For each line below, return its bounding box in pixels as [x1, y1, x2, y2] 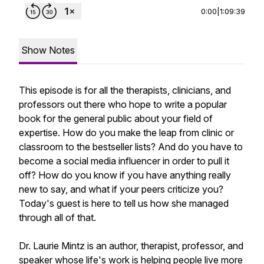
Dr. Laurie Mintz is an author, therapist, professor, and [19, 240, 243, 252]
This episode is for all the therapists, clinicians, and [19, 84, 231, 96]
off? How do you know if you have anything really [19, 169, 231, 181]
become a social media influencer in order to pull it [19, 155, 229, 167]
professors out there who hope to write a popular [19, 98, 227, 110]
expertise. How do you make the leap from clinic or [19, 127, 234, 138]
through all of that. [19, 212, 96, 223]
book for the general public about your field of [19, 113, 213, 124]
